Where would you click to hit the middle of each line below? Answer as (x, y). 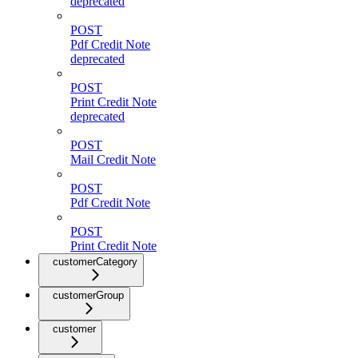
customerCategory (95, 262)
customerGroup (88, 296)
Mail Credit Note (113, 160)
